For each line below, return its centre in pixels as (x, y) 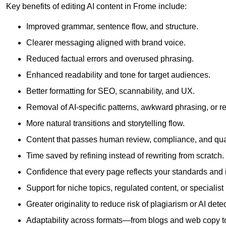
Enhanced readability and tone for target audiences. (118, 75)
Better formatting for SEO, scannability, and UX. (110, 91)
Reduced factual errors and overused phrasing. (110, 59)
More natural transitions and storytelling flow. (105, 124)
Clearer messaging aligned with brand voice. (106, 43)
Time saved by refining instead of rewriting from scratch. (125, 156)
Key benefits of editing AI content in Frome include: (96, 7)
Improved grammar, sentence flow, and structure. (112, 27)
